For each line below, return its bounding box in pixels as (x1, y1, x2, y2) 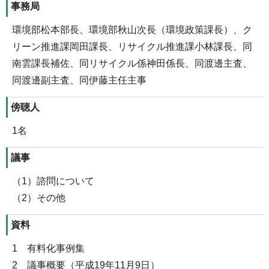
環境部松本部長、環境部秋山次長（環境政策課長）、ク (12, 25, 252, 35)
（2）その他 (12, 193, 65, 204)
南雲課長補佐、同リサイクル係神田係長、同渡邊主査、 (12, 58, 252, 69)
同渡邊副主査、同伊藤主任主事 (12, 75, 147, 86)
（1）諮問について (12, 176, 94, 187)
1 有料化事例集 (12, 243, 85, 254)
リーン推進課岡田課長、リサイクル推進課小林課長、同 (12, 41, 252, 52)
